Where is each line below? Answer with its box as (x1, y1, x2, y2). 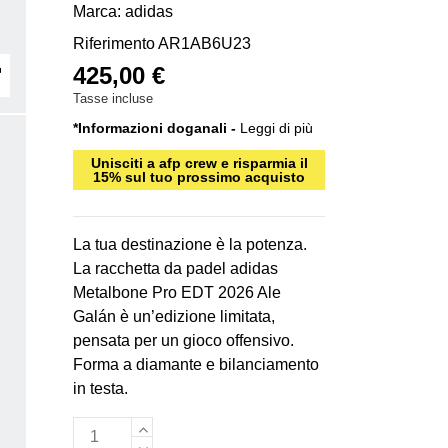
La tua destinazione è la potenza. (73, 236, 308, 254)
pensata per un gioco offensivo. (73, 332, 295, 350)
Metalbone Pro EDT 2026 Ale (73, 284, 282, 302)
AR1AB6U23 (158, 35, 252, 53)
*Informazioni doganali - (73, 120, 241, 137)
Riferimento (73, 35, 156, 53)
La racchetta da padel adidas (73, 260, 279, 278)
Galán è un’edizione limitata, (73, 308, 276, 326)
